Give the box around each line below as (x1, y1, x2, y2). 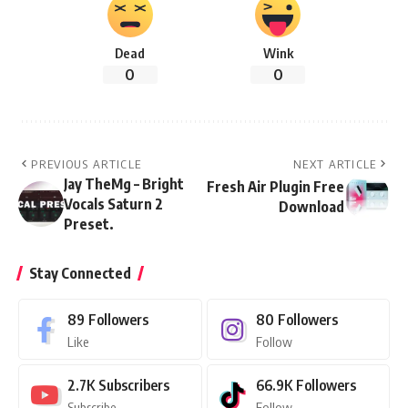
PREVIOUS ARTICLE (31, 157, 142, 172)
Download (279, 198, 344, 217)
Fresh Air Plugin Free (207, 178, 344, 197)
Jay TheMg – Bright (64, 175, 184, 194)
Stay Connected (29, 264, 131, 283)
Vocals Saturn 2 (64, 195, 163, 214)
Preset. (64, 215, 114, 234)
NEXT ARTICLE (293, 157, 377, 172)
